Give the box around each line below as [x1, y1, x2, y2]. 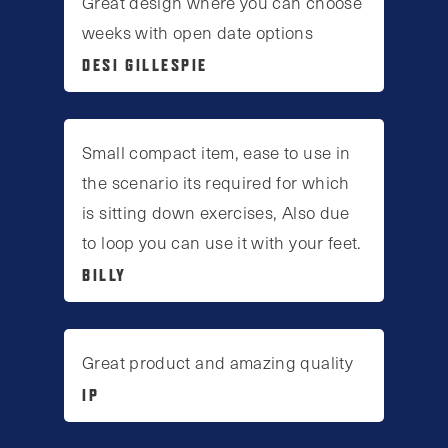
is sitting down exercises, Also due [82, 199, 350, 224]
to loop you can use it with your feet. [82, 229, 362, 254]
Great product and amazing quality [82, 350, 354, 375]
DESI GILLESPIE [82, 54, 209, 75]
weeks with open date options [82, 19, 314, 44]
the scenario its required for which [82, 169, 350, 194]
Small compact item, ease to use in [82, 139, 351, 164]
